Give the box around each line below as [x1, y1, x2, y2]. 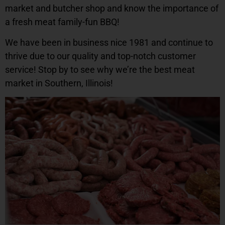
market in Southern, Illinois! [5, 77, 113, 88]
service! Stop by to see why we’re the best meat [5, 64, 195, 75]
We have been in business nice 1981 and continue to [5, 37, 213, 48]
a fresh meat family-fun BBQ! [5, 16, 120, 27]
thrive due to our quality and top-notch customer [5, 50, 196, 61]
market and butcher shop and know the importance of [5, 3, 218, 14]
